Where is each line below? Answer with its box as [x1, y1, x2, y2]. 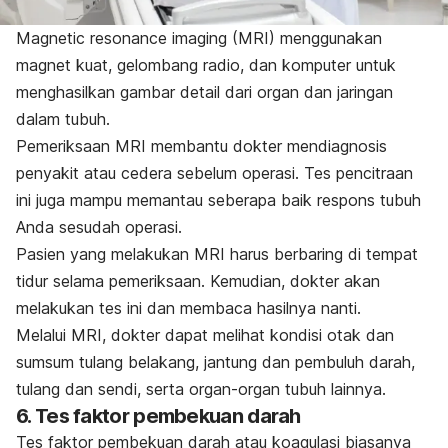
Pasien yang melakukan [16, 243, 194, 264]
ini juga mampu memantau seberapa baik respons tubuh [16, 189, 421, 210]
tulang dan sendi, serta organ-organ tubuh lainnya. [16, 378, 386, 399]
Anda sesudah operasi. [16, 216, 182, 237]
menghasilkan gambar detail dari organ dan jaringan [16, 81, 393, 102]
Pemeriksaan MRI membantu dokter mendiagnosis [16, 135, 387, 156]
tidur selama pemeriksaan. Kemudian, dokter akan [16, 270, 380, 291]
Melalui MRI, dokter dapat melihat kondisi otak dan [16, 324, 394, 345]
